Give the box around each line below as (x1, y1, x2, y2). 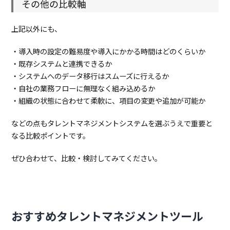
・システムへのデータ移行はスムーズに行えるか (11, 70, 169, 82)
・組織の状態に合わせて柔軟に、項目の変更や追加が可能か (11, 95, 206, 106)
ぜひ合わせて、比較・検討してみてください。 (11, 152, 162, 164)
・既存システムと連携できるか (11, 58, 112, 69)
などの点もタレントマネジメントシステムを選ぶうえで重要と (11, 118, 213, 129)
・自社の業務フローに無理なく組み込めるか (11, 83, 156, 94)
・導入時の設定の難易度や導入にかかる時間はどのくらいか (11, 46, 206, 57)
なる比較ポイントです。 (11, 130, 90, 141)
